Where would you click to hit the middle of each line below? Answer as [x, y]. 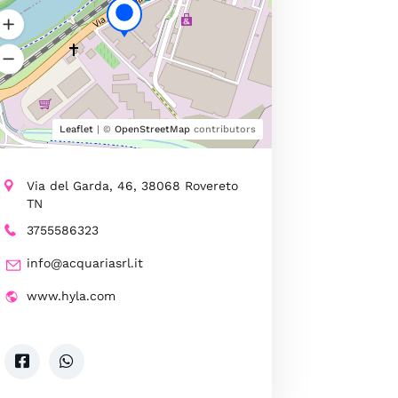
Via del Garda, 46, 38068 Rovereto [132, 185]
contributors [223, 129]
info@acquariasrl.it [84, 263]
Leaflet [76, 129]
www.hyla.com [71, 295]
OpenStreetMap [152, 129]
